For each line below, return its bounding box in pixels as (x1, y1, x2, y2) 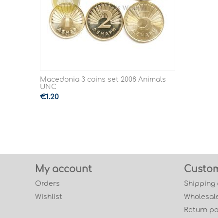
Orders (35, 180, 60, 188)
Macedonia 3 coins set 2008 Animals (40, 76, 166, 84)
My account (35, 164, 92, 175)
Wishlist (35, 193, 62, 201)
